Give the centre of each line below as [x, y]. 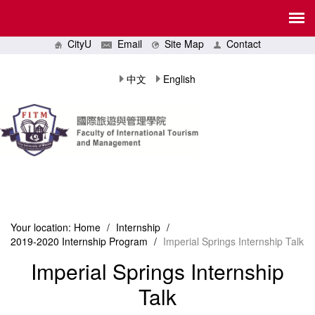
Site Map [181, 44]
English [179, 79]
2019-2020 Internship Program [79, 242]
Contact [240, 44]
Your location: [41, 227]
